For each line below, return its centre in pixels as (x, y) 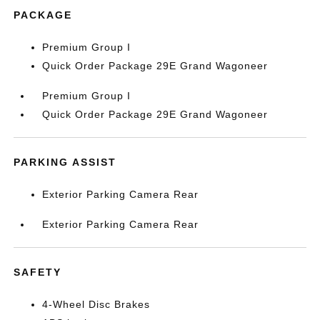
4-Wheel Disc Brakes (96, 304)
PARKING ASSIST (65, 162)
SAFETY (38, 272)
